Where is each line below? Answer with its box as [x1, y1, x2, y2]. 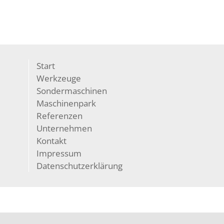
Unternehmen [36, 122, 92, 134]
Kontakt [36, 135, 67, 146]
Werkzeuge [36, 72, 81, 84]
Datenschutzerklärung [36, 160, 123, 171]
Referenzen [36, 110, 83, 121]
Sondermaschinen [36, 85, 107, 96]
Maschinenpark [36, 97, 96, 109]
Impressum [36, 147, 82, 159]
